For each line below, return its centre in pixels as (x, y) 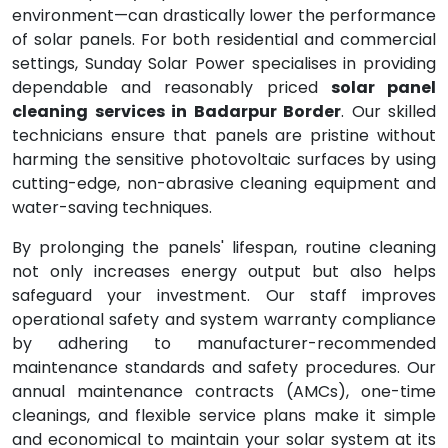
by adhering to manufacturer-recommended (224, 343)
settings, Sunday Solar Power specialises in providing (224, 63)
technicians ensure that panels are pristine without (224, 135)
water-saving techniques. (112, 207)
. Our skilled (388, 111)
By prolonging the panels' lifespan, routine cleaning (224, 247)
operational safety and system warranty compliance (224, 319)
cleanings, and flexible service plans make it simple (224, 415)
